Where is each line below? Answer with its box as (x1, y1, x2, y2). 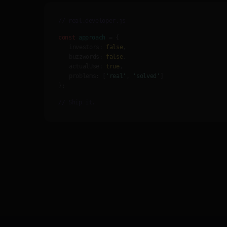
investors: (69, 43, 103, 51)
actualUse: (69, 62, 103, 70)
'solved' (133, 72, 160, 80)
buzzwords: (69, 53, 103, 60)
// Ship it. (58, 98, 96, 106)
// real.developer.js (58, 17, 126, 24)
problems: (69, 72, 99, 80)
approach (78, 33, 106, 41)
